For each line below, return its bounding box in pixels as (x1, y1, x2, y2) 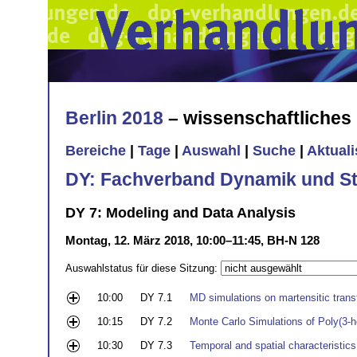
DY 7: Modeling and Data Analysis (65, 204, 296, 221)
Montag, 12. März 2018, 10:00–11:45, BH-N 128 (65, 233, 320, 247)
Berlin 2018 (65, 107, 163, 128)
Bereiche (65, 143, 126, 159)
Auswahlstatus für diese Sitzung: (65, 261, 221, 274)
